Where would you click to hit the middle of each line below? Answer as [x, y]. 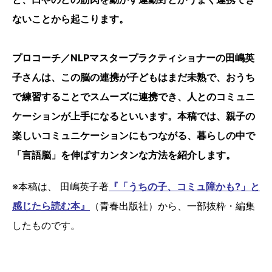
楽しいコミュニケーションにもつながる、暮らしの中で [134, 135]
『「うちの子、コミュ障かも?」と [184, 186]
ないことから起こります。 [70, 19]
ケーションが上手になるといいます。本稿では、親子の [134, 116]
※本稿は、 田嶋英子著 [60, 186]
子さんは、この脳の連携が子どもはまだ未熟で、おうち [134, 77]
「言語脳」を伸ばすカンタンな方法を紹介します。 [124, 155]
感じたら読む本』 [51, 206]
